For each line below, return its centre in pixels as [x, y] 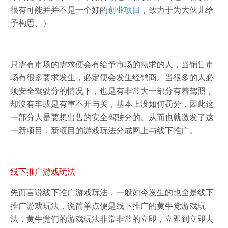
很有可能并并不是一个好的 [59, 9]
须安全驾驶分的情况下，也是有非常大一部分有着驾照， [112, 90]
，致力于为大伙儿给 [177, 9]
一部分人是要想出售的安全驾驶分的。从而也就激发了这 [112, 117]
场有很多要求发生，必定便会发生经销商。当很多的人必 [112, 77]
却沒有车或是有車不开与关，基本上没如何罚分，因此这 [112, 104]
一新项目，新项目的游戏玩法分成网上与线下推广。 [104, 130]
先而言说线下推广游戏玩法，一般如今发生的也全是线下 [112, 192]
